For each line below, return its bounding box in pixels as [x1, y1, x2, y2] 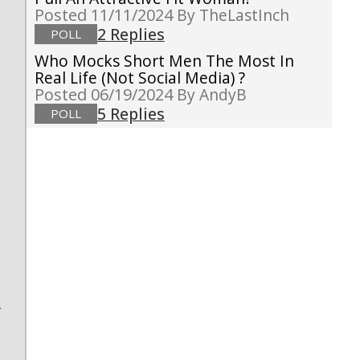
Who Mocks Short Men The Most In [34, 50, 294, 72]
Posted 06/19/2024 [34, 84, 177, 106]
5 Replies [96, 103, 165, 125]
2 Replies [96, 23, 165, 46]
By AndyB [176, 84, 247, 106]
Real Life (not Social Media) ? [34, 67, 245, 89]
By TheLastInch [176, 4, 289, 27]
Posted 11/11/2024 [34, 4, 177, 27]
